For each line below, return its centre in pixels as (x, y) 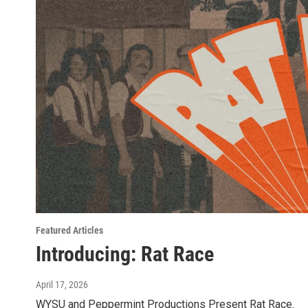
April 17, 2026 (62, 284)
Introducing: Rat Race (125, 254)
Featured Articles (69, 230)
